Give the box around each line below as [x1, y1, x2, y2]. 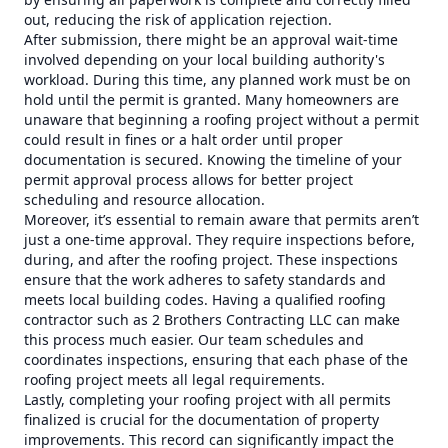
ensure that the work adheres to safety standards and [24, 270, 386, 289]
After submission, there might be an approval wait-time [24, 30, 398, 49]
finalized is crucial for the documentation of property [24, 410, 379, 429]
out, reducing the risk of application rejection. [24, 10, 332, 29]
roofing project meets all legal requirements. [24, 370, 325, 389]
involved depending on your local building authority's [24, 50, 385, 69]
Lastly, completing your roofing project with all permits [24, 390, 391, 409]
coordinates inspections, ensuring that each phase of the [24, 350, 408, 369]
